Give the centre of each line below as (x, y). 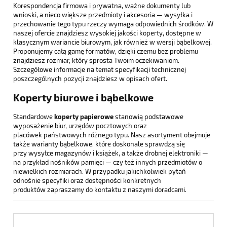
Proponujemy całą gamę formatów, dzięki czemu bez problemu (106, 51)
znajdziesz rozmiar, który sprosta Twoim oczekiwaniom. (96, 61)
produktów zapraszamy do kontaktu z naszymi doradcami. (100, 189)
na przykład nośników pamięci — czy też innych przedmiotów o (108, 162)
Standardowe (34, 116)
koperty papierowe (84, 116)
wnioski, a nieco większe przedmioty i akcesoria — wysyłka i (103, 15)
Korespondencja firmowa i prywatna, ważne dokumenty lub (102, 6)
